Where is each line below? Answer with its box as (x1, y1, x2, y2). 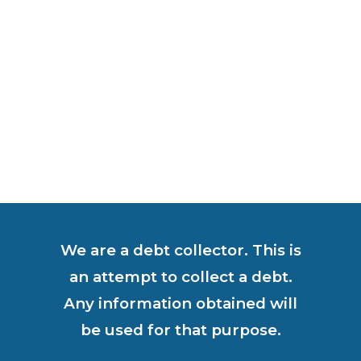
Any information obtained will (64, 294, 297, 313)
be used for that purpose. (80, 321, 281, 339)
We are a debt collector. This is (60, 241, 301, 259)
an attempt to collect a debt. (68, 268, 293, 286)
